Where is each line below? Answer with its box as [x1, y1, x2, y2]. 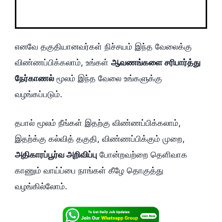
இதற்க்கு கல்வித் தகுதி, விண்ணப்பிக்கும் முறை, [15, 133, 185, 144]
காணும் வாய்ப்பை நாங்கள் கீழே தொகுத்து [15, 165, 164, 175]
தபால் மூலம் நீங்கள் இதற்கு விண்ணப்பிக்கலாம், [15, 117, 181, 128]
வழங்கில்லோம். [15, 181, 67, 191]
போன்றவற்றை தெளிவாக [97, 149, 187, 160]
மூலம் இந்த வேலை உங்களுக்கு [54, 73, 162, 84]
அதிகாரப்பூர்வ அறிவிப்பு [15, 149, 97, 160]
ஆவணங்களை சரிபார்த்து [111, 57, 201, 68]
